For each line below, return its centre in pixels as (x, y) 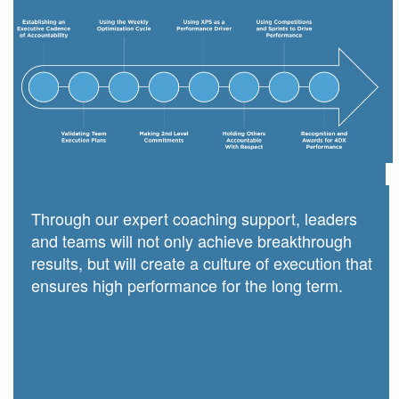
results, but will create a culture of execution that (201, 263)
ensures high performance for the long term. (187, 285)
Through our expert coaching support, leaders (194, 219)
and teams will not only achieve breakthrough (191, 241)
